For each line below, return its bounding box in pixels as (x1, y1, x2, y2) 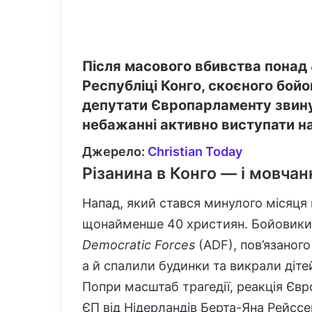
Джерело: (82, 144, 148, 159)
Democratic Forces (82, 237, 195, 252)
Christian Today (148, 144, 242, 159)
